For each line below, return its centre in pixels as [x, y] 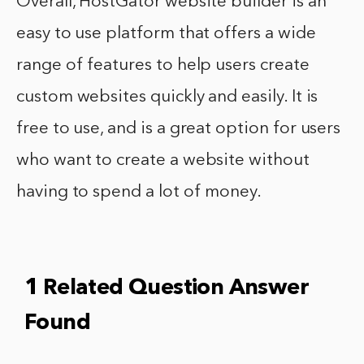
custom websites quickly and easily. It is [167, 97]
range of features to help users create [163, 65]
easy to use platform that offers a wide [166, 33]
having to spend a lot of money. [139, 192]
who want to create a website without [163, 160]
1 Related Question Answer [167, 288]
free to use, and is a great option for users [179, 128]
